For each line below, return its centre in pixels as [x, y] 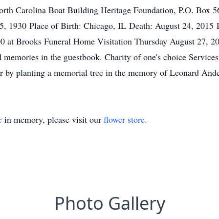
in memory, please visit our [53, 119]
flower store [124, 119]
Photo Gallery [109, 203]
